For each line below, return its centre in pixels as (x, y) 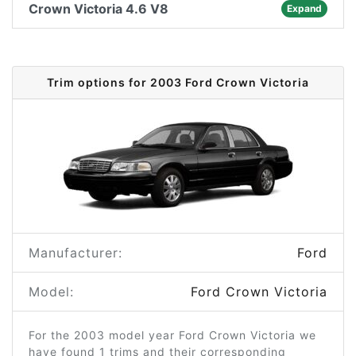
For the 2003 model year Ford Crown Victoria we (172, 335)
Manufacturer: (75, 253)
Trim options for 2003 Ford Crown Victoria (178, 82)
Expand (304, 8)
